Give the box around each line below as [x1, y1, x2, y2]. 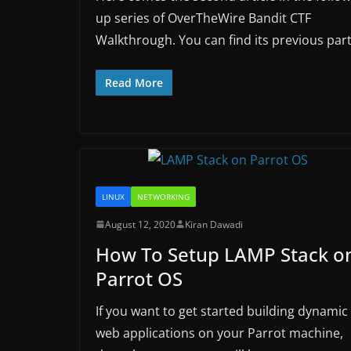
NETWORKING [137, 190, 190, 202]
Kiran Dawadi [185, 217, 243, 231]
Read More [105, 74, 163, 90]
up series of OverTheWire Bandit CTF [96, 9, 311, 27]
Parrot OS [96, 265, 183, 291]
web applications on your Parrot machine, [96, 324, 343, 342]
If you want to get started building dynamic [96, 302, 348, 320]
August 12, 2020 [105, 217, 175, 231]
